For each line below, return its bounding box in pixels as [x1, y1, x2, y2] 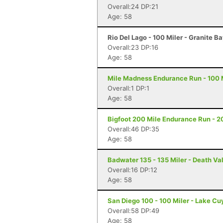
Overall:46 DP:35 [108, 125, 159, 133]
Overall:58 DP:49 [108, 207, 159, 215]
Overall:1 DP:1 [108, 84, 149, 92]
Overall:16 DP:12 [108, 166, 157, 174]
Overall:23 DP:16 [108, 43, 158, 51]
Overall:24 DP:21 [108, 2, 158, 10]
